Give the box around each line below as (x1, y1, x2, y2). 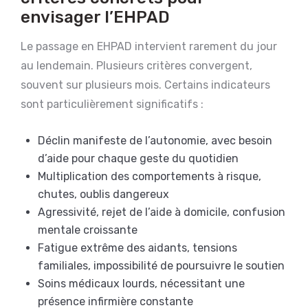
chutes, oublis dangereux (38, 187, 169, 201)
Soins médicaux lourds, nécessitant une (38, 276, 245, 290)
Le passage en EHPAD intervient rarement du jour (21, 39, 277, 53)
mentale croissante (38, 223, 137, 236)
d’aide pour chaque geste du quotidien (38, 151, 239, 165)
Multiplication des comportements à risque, (38, 169, 261, 183)
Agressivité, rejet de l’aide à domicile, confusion (38, 205, 285, 219)
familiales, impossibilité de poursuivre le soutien (38, 258, 285, 272)
